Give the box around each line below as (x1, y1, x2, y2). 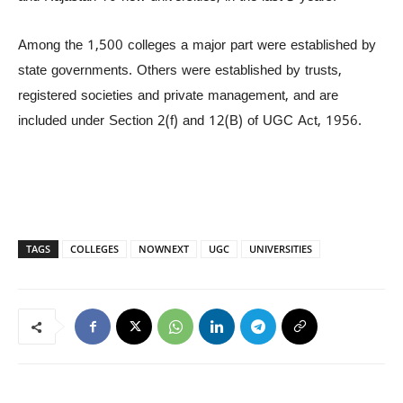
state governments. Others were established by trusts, (18, 63, 342, 80)
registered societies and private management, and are (18, 88, 338, 105)
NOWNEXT (139, 242, 189, 255)
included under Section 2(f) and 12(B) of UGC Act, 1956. (18, 113, 362, 130)
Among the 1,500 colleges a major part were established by (18, 38, 376, 55)
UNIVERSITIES (249, 242, 312, 255)
